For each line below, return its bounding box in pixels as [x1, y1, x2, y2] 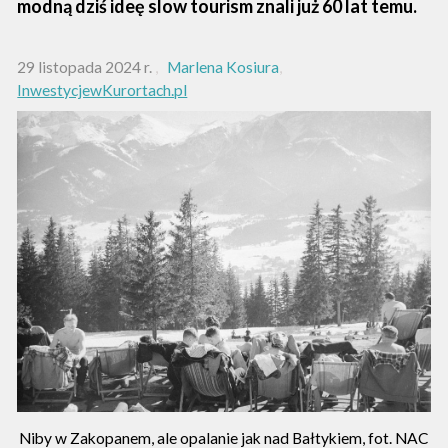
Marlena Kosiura [166, 57, 279, 76]
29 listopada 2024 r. [17, 57, 153, 76]
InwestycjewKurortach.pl [17, 80, 188, 99]
